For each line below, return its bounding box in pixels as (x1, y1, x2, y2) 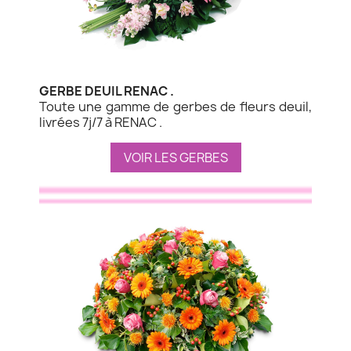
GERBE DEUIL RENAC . (39, 81, 174, 100)
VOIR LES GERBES (123, 148, 228, 166)
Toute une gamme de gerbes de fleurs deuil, (39, 97, 312, 115)
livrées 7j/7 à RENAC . (39, 113, 162, 131)
